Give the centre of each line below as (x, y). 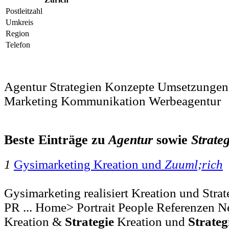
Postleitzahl (24, 11)
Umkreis (19, 22)
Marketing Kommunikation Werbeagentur (112, 101)
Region (17, 34)
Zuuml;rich (194, 164)
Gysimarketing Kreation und (89, 164)
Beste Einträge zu (56, 140)
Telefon (18, 45)
